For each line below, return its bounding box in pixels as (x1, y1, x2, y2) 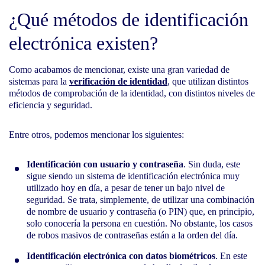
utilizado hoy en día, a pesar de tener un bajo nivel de (27, 182, 225, 193)
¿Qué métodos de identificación (9, 8, 248, 30)
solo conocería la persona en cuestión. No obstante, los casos (27, 218, 253, 228)
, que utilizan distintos (167, 76, 248, 86)
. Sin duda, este (183, 159, 240, 169)
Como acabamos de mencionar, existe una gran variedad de (9, 64, 230, 75)
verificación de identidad (69, 76, 167, 86)
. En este (215, 250, 247, 261)
